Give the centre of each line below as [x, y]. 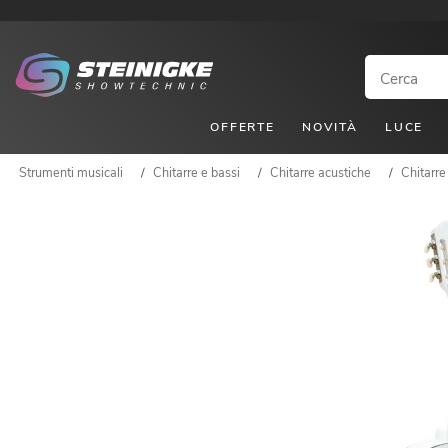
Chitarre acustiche [320, 172]
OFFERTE [242, 126]
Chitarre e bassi [196, 172]
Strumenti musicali [71, 172]
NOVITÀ [329, 126]
